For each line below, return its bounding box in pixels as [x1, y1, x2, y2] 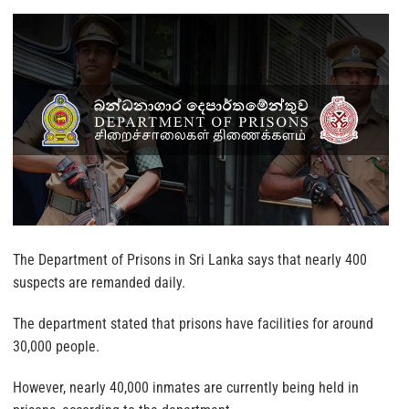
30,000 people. [13, 338, 100, 355]
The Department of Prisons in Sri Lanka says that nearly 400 [13, 251, 367, 268]
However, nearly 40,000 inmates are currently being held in [13, 379, 359, 396]
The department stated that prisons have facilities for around [13, 315, 373, 332]
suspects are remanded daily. [13, 274, 185, 291]
